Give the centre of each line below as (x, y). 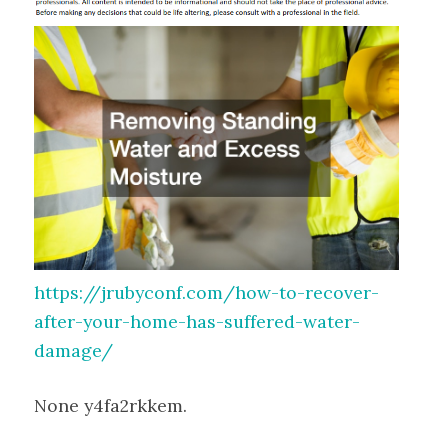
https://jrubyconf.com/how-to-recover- (206, 292)
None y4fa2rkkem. (110, 406)
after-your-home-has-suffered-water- (197, 321)
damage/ (73, 350)
